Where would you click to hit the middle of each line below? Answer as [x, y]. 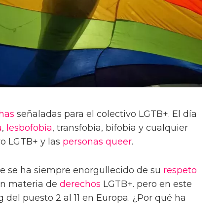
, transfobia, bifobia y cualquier [120, 128]
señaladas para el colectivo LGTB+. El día [106, 114]
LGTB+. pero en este [146, 184]
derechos [80, 184]
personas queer [97, 142]
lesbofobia [29, 128]
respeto [180, 170]
